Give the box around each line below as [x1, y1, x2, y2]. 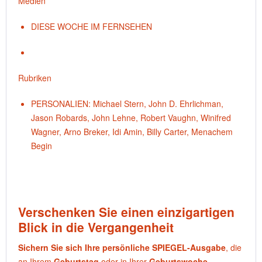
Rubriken [18, 72, 51, 84]
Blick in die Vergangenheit [18, 218, 174, 236]
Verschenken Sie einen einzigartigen [18, 203, 235, 220]
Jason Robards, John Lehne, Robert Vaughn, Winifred [31, 112, 231, 123]
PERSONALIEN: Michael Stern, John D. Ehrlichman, [31, 98, 223, 109]
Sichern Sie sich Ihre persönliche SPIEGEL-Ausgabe [18, 242, 226, 253]
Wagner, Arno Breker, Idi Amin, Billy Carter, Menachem [31, 126, 233, 137]
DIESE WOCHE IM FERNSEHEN [31, 20, 152, 32]
